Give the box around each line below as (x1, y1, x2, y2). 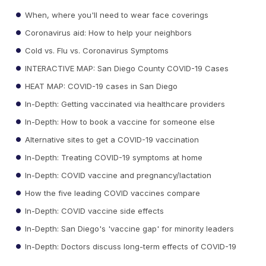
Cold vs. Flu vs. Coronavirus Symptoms (23, 45, 169, 55)
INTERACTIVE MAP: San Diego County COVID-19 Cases (23, 63, 229, 73)
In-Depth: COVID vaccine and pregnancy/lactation (23, 170, 212, 180)
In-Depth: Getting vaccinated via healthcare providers (23, 99, 226, 109)
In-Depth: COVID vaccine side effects (23, 205, 164, 216)
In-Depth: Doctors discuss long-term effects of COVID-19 (23, 241, 237, 251)
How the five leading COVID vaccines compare (23, 188, 201, 198)
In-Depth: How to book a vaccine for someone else (23, 116, 216, 126)
